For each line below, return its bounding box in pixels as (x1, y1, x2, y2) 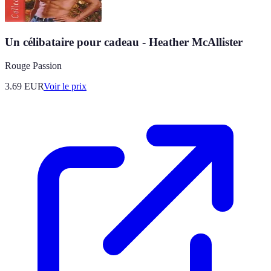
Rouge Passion (5, 60, 62, 71)
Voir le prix (44, 80, 87, 91)
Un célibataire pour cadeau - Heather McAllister (5, 35, 243, 48)
